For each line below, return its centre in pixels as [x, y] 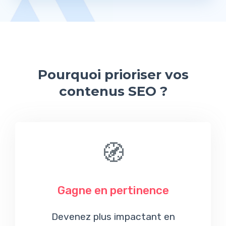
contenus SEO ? [113, 92]
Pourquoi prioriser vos [113, 75]
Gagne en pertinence [113, 191]
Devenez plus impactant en [113, 216]
